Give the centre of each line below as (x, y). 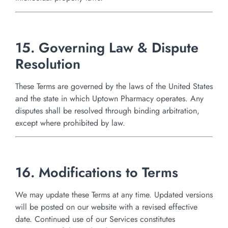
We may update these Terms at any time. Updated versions (114, 195)
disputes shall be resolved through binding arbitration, (107, 110)
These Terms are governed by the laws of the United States (114, 86)
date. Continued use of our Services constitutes (95, 219)
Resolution (48, 64)
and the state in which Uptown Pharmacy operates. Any (109, 98)
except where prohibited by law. (70, 123)
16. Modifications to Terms (97, 173)
